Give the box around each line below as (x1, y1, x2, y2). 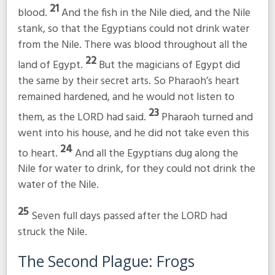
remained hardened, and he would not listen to (17, 88, 234, 106)
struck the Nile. (17, 223, 87, 241)
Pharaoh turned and (161, 108, 253, 126)
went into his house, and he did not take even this (17, 124, 249, 142)
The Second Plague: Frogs (17, 251, 195, 272)
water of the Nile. (17, 176, 99, 195)
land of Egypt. (17, 56, 85, 74)
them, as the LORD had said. (17, 108, 149, 126)
